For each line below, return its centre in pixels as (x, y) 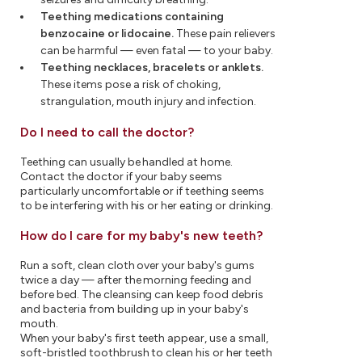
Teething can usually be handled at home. (127, 162)
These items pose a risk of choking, (130, 84)
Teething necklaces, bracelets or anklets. (152, 67)
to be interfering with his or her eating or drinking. (147, 206)
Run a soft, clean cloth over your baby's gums (138, 265)
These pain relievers (225, 34)
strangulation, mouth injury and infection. (148, 101)
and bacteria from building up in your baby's (135, 309)
